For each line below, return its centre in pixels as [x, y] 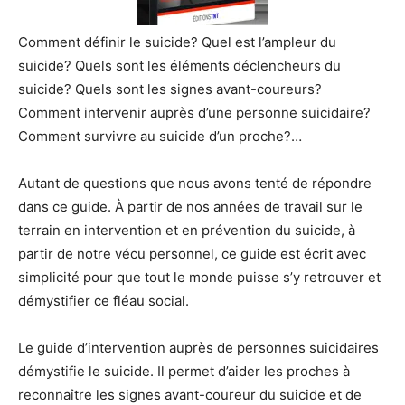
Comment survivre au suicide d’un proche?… [160, 137]
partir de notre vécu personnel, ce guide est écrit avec [192, 254]
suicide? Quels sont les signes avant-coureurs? [170, 89]
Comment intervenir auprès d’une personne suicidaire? [194, 113]
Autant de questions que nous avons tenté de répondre [195, 184]
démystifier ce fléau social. [104, 301]
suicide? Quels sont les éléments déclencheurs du [179, 66]
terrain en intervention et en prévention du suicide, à [187, 231]
